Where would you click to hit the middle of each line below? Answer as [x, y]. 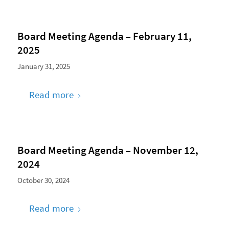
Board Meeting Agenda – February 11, [104, 36]
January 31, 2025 [43, 66]
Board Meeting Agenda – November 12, [108, 150]
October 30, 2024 [43, 180]
